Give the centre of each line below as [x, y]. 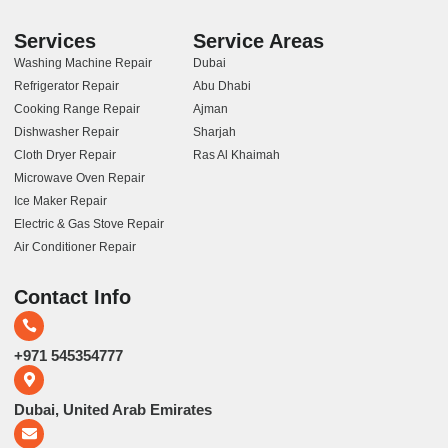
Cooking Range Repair [77, 108]
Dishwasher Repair [66, 131]
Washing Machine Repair [83, 62]
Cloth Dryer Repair [65, 154]
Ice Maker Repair [60, 200]
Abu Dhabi [222, 85]
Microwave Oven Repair [79, 177]
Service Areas [259, 40]
